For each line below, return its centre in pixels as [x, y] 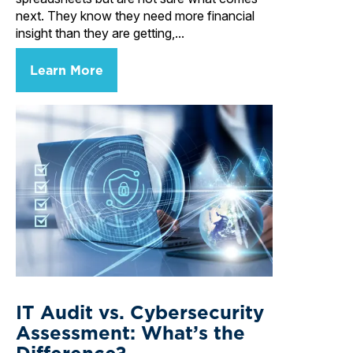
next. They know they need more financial [135, 16]
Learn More [67, 71]
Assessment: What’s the [130, 332]
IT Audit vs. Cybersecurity [140, 312]
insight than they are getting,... [100, 33]
